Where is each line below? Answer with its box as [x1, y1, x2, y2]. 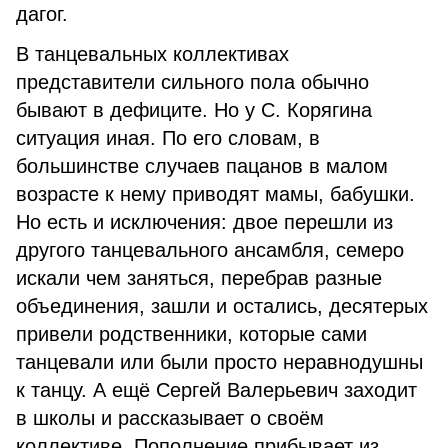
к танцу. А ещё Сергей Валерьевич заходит [16, 379, 417, 401]
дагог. [16, 3, 68, 25]
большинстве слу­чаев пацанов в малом [16, 155, 388, 177]
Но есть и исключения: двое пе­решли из [16, 211, 393, 233]
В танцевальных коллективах [16, 43, 289, 65]
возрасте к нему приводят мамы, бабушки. [16, 183, 415, 205]
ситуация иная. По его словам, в [16, 127, 320, 149]
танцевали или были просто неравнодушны [16, 351, 423, 373]
